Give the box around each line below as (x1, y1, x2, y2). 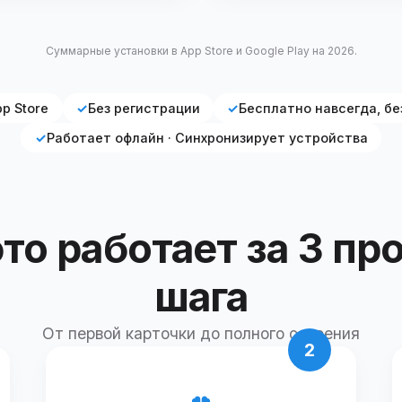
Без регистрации (87, 100, 200, 116)
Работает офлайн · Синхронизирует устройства (46, 129, 368, 145)
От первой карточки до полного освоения (42, 323, 360, 343)
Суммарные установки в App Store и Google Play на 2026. (45, 43, 357, 57)
